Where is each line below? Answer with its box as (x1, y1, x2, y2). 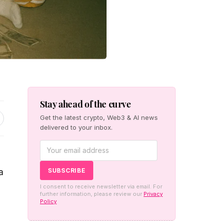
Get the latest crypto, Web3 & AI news (40, 113, 158, 121)
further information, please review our (40, 190, 144, 197)
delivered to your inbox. (40, 123, 112, 131)
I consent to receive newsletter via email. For (40, 183, 162, 190)
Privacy (144, 190, 163, 197)
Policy (40, 197, 57, 205)
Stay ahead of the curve (40, 98, 131, 110)
